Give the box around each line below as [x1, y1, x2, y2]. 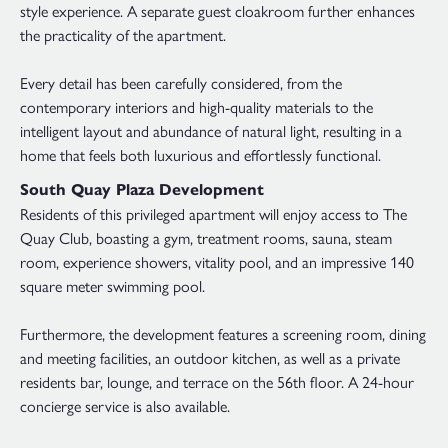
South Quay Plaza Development [20, 179, 264, 199]
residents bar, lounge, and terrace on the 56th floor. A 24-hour [20, 369, 414, 393]
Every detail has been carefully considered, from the [20, 71, 342, 95]
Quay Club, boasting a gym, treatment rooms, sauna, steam [20, 225, 392, 249]
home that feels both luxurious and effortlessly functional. [20, 143, 381, 167]
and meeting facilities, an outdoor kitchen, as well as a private [20, 345, 400, 369]
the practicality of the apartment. [20, 23, 226, 47]
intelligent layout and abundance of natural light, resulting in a [20, 119, 402, 143]
